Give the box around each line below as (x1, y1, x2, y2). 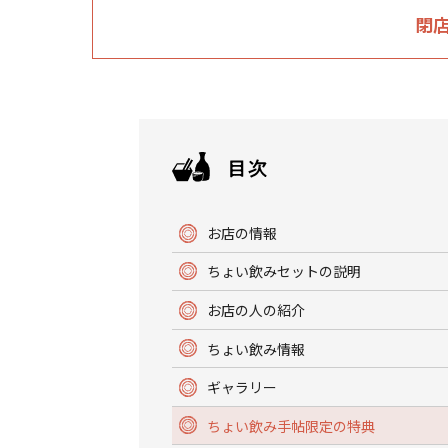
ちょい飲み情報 (207, 338, 305, 359)
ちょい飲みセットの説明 (207, 261, 361, 282)
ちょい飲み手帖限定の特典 (207, 415, 375, 436)
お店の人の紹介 (207, 299, 305, 320)
